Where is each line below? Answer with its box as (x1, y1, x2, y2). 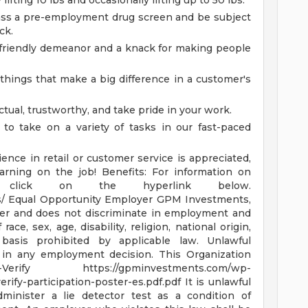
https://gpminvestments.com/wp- (82, 262, 251, 274)
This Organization (159, 248, 252, 261)
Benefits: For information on (102, 166, 251, 178)
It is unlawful (184, 276, 252, 288)
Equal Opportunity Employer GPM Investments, (8, 193, 252, 206)
